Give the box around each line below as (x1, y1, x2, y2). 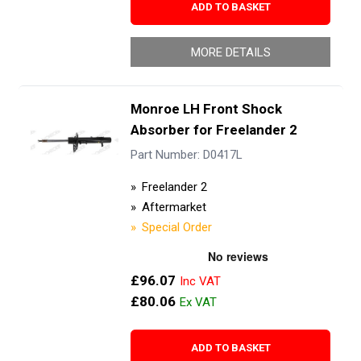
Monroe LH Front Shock (130, 100, 282, 117)
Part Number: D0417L (130, 147, 243, 163)
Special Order (141, 219, 212, 234)
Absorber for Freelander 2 (130, 121, 297, 138)
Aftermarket (141, 199, 206, 214)
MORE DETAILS (190, 44, 271, 60)
